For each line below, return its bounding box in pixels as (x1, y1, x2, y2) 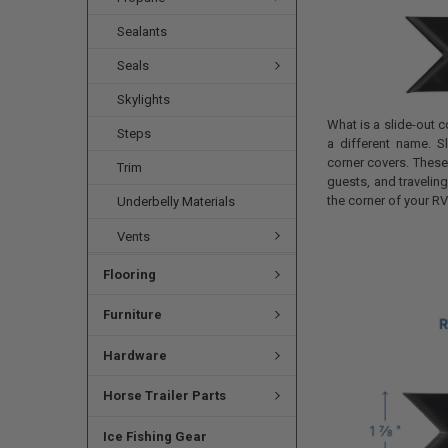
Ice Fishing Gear (102, 428, 207, 444)
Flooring (102, 266, 156, 282)
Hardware (102, 347, 167, 363)
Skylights (117, 92, 171, 108)
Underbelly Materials (117, 194, 236, 210)
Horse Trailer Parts (102, 388, 226, 404)
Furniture (102, 307, 162, 323)
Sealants (117, 23, 168, 39)
